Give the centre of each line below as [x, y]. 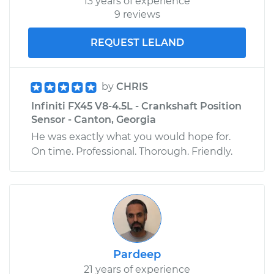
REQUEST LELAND [137, 42]
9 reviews [137, 14]
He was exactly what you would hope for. [131, 136]
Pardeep [137, 254]
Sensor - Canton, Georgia [94, 119]
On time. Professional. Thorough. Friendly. [132, 151]
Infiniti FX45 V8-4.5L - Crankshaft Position [136, 106]
